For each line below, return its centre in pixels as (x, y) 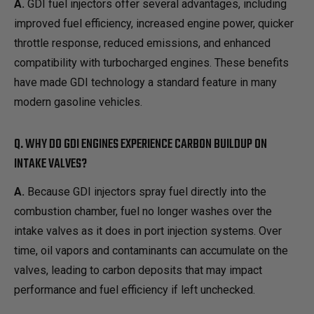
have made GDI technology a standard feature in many (145, 82)
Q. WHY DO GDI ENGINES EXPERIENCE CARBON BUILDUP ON (141, 145)
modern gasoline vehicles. (78, 102)
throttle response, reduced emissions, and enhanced (142, 43)
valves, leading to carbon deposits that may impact (138, 271)
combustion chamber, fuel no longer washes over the (143, 212)
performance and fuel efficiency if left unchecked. (135, 290)
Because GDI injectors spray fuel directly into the (145, 192)
